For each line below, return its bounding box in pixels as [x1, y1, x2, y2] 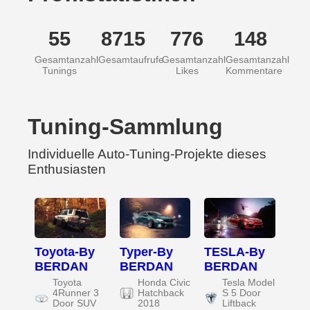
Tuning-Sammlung [28, 114, 223, 140]
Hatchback [137, 288, 184, 299]
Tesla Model [222, 277, 275, 289]
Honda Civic [137, 277, 190, 289]
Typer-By [119, 245, 173, 259]
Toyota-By [35, 245, 95, 259]
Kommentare [226, 65, 282, 77]
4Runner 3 [53, 288, 99, 299]
